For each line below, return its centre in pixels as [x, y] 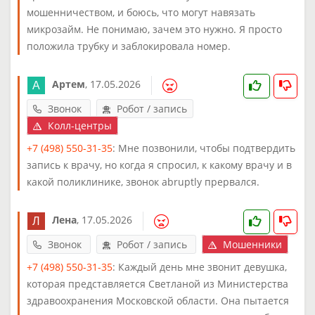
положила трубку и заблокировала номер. [129, 46]
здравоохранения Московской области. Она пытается [158, 300]
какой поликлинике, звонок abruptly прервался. [143, 181]
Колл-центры [78, 125]
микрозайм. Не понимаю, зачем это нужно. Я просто [154, 29]
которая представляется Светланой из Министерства [157, 283]
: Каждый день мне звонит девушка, [200, 266]
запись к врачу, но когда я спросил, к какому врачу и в [159, 165]
